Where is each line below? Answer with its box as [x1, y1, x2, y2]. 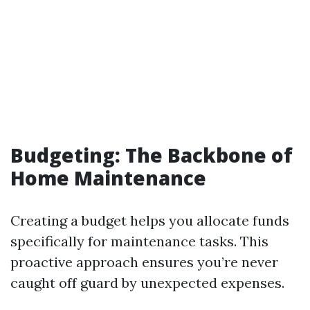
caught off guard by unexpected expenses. [10, 274, 284, 291]
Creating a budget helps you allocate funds [10, 212, 289, 229]
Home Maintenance [10, 165, 206, 191]
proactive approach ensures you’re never [10, 253, 278, 271]
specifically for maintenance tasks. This [10, 232, 268, 250]
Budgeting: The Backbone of [10, 142, 293, 168]
